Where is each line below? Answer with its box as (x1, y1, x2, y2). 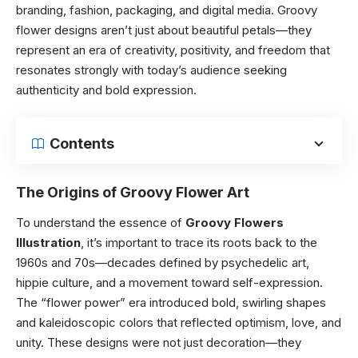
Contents (50, 135, 114, 152)
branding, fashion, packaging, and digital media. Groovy (16, 2, 317, 18)
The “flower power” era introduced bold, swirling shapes (16, 295, 326, 310)
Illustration (16, 235, 81, 250)
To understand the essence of (16, 215, 185, 230)
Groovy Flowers (185, 215, 284, 230)
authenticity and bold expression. (16, 82, 197, 97)
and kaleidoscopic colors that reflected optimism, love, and (16, 315, 341, 330)
